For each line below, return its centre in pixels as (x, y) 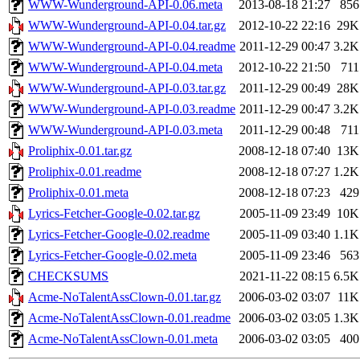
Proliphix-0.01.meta (78, 192)
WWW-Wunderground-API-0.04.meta (125, 67)
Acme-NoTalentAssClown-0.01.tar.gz (125, 297)
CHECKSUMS (68, 276)
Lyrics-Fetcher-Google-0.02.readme (119, 234)
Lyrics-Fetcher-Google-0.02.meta (112, 255)
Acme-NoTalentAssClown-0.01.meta (123, 338)
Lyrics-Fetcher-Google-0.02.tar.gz (114, 213)
